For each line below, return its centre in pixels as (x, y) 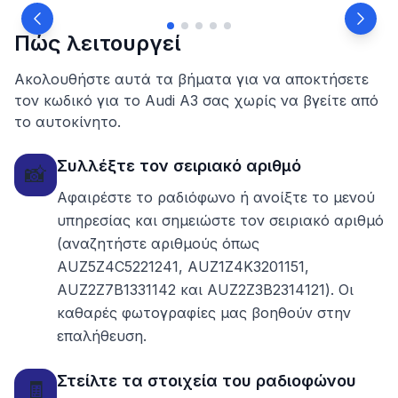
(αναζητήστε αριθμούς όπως (158, 243)
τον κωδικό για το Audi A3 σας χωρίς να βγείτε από (196, 100)
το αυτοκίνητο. (68, 122)
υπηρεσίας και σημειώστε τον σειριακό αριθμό (220, 220)
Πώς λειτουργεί (98, 43)
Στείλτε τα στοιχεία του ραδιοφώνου (207, 381)
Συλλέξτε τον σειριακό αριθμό (179, 166)
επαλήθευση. (102, 336)
